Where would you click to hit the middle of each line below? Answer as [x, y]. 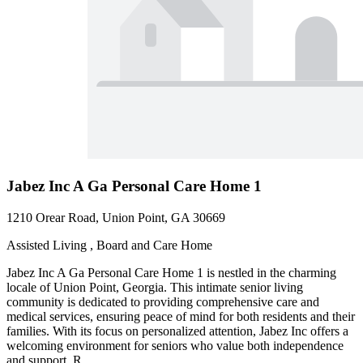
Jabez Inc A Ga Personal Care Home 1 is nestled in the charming [171, 272]
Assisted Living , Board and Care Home [109, 245]
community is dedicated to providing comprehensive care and [163, 301]
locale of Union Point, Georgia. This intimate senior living [155, 287]
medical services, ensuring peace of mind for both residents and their [181, 316]
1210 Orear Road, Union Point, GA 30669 [116, 217]
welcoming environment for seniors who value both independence [175, 345]
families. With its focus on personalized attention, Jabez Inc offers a [177, 331]
